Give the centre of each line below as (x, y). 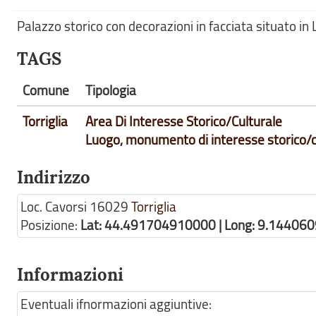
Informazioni (70, 275)
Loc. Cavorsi (54, 207)
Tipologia (111, 90)
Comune (46, 90)
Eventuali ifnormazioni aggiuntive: (116, 304)
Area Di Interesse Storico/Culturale (184, 121)
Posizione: (50, 225)
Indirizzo (54, 177)
